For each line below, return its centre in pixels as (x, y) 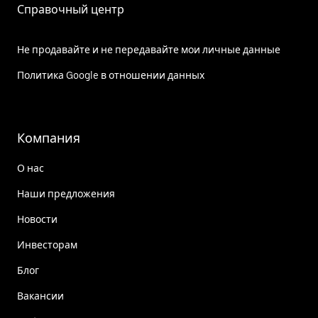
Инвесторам (47, 245)
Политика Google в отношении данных (111, 76)
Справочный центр (71, 10)
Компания (49, 138)
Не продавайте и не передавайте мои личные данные (149, 50)
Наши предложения (66, 194)
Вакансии (40, 296)
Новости (37, 220)
